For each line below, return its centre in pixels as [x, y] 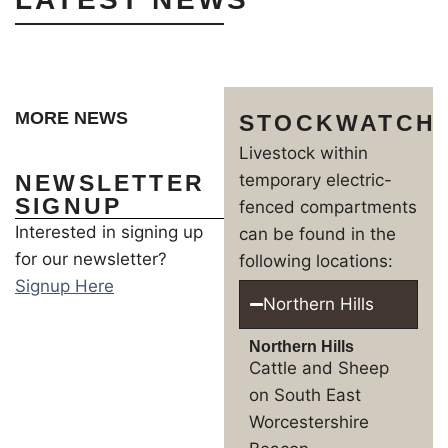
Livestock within [303, 153]
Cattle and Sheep [319, 368]
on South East [305, 395]
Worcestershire [309, 422]
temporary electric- [315, 180]
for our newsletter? [91, 259]
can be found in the [317, 234]
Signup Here [64, 286]
